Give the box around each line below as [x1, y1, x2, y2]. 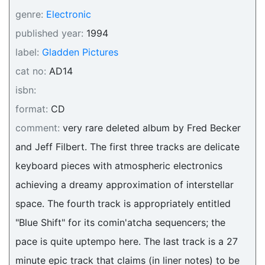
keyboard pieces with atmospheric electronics [15, 160, 222, 172]
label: [15, 46, 39, 58]
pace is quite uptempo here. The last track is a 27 [15, 235, 238, 247]
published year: [15, 27, 83, 39]
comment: [15, 122, 60, 134]
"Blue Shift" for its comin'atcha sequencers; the [15, 216, 225, 228]
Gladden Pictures [42, 46, 118, 58]
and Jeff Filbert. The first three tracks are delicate [15, 141, 240, 153]
